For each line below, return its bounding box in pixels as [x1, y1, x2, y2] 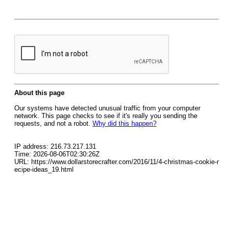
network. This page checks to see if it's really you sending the [14, 112, 197, 120]
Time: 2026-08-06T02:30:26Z [14, 150, 100, 158]
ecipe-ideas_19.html [14, 166, 74, 173]
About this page [14, 89, 64, 97]
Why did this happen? [93, 120, 156, 127]
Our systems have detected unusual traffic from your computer [14, 104, 200, 112]
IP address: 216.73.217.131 [14, 143, 96, 150]
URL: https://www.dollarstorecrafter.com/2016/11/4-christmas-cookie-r [14, 158, 219, 166]
